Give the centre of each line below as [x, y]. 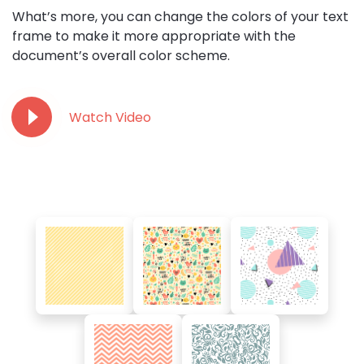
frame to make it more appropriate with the [154, 37]
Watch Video [110, 118]
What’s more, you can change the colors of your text [180, 17]
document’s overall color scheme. [121, 56]
